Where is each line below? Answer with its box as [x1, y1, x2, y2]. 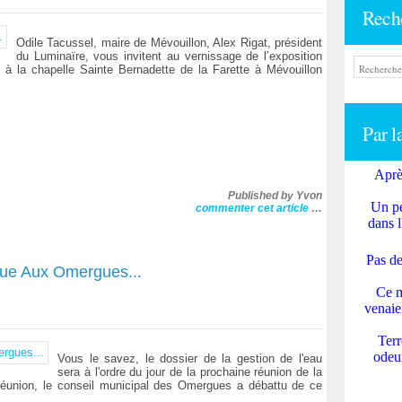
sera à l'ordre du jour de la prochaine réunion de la [57, 365, 322, 379]
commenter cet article [196, 202, 311, 214]
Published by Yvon [228, 189, 322, 202]
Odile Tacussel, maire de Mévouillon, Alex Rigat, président [16, 36, 322, 49]
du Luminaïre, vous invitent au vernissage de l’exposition [16, 49, 322, 63]
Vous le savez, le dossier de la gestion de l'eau [57, 352, 322, 365]
